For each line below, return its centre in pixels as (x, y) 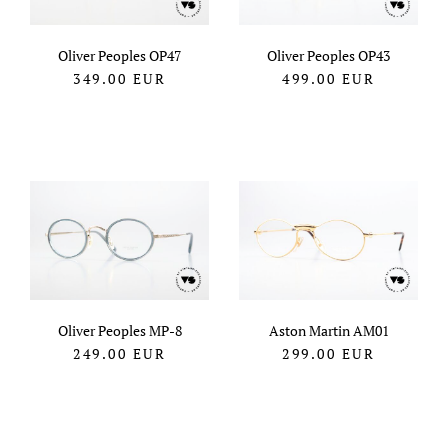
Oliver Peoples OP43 (328, 56)
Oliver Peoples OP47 (119, 56)
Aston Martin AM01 (328, 331)
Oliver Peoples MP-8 (119, 331)
